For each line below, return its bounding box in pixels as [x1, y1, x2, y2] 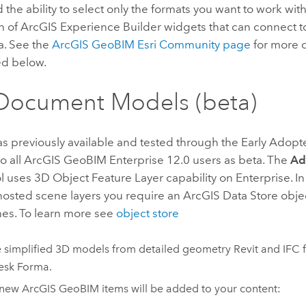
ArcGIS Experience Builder [20, 19, 162, 33]
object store [116, 206, 180, 221]
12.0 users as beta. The [164, 153, 291, 167]
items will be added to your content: [98, 282, 281, 296]
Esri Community [137, 37, 221, 51]
